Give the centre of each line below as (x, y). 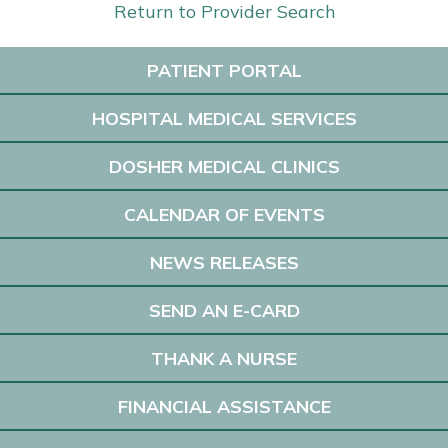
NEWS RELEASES (224, 262)
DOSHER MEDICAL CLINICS (224, 166)
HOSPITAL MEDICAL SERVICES (224, 118)
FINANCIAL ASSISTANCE (224, 406)
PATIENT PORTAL (224, 70)
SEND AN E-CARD (224, 310)
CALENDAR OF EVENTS (224, 214)
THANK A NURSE (224, 358)
